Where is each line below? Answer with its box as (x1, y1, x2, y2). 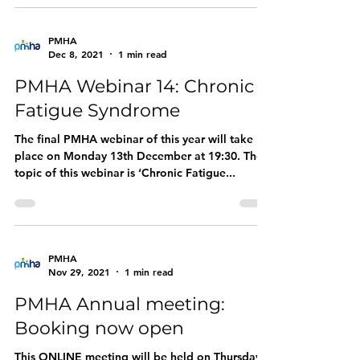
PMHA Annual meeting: (14, 293, 225, 315)
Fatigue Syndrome (14, 100, 180, 121)
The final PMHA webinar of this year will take (14, 132, 253, 146)
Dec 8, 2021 (48, 47, 104, 60)
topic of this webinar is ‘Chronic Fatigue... (14, 166, 235, 180)
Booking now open (14, 317, 184, 339)
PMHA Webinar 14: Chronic (14, 76, 254, 97)
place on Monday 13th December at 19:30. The (14, 149, 263, 163)
